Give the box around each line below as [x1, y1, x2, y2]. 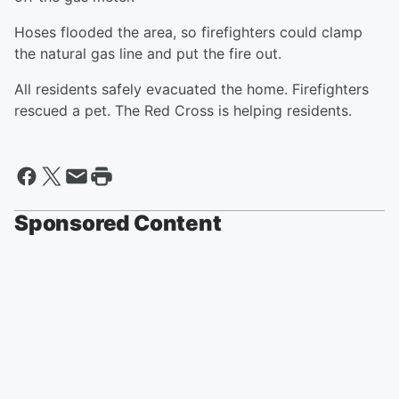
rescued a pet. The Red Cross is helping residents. [14, 102, 352, 120]
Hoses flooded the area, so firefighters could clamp [14, 23, 362, 42]
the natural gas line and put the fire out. [14, 45, 281, 63]
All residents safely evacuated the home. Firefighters [14, 80, 369, 99]
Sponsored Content [14, 210, 222, 237]
